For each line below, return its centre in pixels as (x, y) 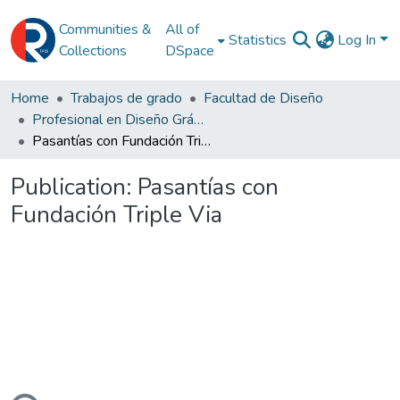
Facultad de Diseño (263, 98)
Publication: (74, 187)
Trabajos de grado (126, 98)
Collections (93, 51)
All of (183, 29)
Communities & (105, 29)
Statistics (258, 40)
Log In (359, 40)
